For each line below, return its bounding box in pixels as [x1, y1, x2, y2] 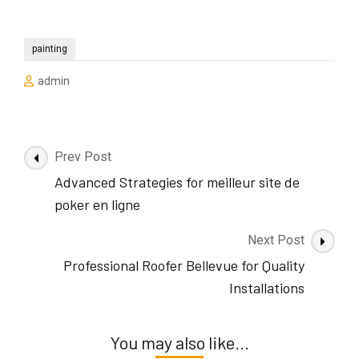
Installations [229, 279, 305, 297]
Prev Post [54, 149, 111, 165]
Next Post [248, 232, 305, 248]
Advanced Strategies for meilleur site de [54, 173, 300, 192]
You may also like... [110, 332, 249, 353]
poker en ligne [54, 196, 140, 214]
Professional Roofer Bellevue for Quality [63, 256, 305, 275]
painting [32, 43, 67, 55]
